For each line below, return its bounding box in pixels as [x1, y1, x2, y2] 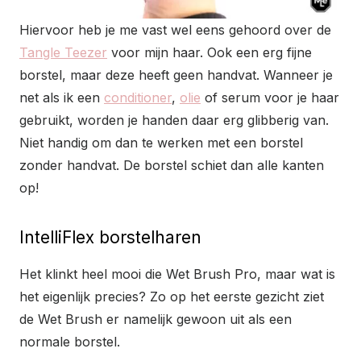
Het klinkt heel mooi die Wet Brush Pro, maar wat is [19, 265, 335, 282]
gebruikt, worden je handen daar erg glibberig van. [19, 111, 329, 128]
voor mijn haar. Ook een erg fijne [107, 44, 312, 60]
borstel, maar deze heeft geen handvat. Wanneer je [19, 66, 333, 83]
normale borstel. [19, 333, 120, 350]
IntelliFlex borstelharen [19, 226, 201, 247]
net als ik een [19, 89, 104, 106]
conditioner [104, 89, 172, 106]
